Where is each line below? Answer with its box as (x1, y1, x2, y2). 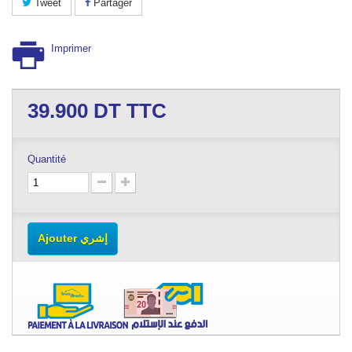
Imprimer (51, 42, 91, 54)
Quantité (27, 153, 66, 165)
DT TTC (93, 99, 167, 123)
